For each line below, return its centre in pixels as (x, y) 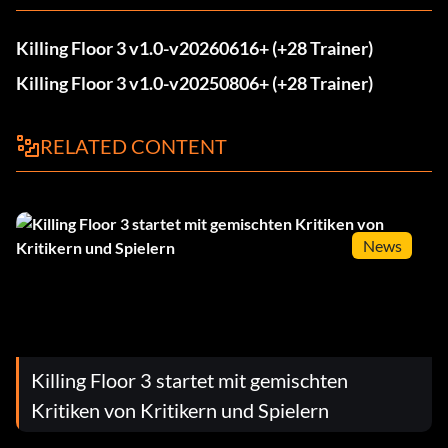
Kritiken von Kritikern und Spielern (180, 409)
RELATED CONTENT (133, 146)
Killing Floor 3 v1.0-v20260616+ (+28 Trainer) (194, 48)
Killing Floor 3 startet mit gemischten (189, 379)
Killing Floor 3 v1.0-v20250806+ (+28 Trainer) (194, 83)
